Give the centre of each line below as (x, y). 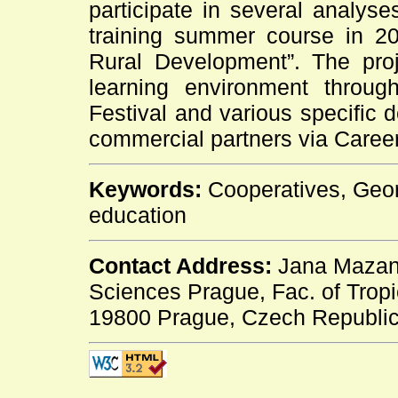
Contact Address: (180, 266)
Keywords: (145, 190)
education (138, 215)
